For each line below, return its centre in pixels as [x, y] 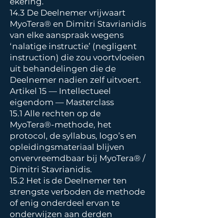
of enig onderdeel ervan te [65, 203]
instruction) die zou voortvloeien [77, 57]
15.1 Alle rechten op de [55, 113]
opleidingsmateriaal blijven [67, 147]
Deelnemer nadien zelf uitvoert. [76, 80]
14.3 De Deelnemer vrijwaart [68, 13]
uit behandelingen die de [63, 69]
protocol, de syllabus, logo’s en [73, 136]
